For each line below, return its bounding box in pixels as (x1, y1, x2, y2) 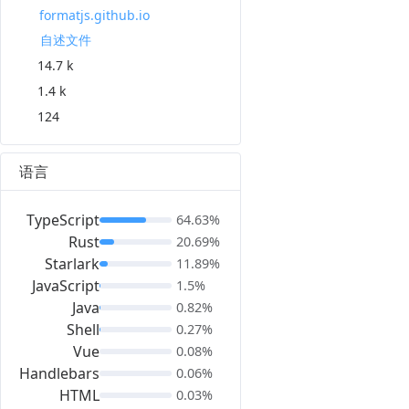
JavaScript (32, 276, 100, 296)
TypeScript (26, 210, 100, 230)
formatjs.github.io (39, 5, 150, 24)
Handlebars (19, 363, 100, 383)
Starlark (45, 254, 100, 274)
